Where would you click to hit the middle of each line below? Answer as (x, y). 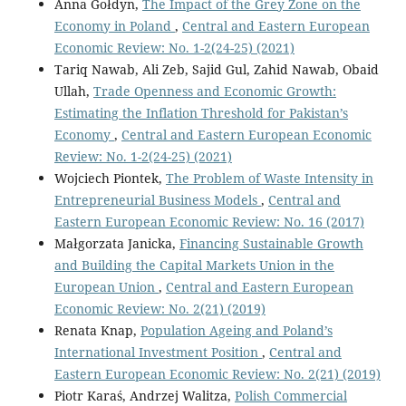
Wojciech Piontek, (110, 179)
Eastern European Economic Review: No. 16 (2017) (209, 222)
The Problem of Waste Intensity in (269, 179)
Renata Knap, (97, 331)
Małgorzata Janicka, (116, 244)
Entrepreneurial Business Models (157, 200)
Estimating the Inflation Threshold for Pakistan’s (201, 113)
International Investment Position (158, 353)
